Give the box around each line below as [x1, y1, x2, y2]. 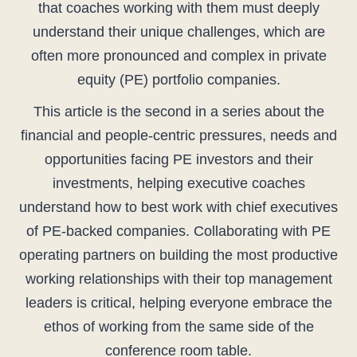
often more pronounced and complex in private [30, 48, 327, 65]
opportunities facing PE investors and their [44, 151, 313, 168]
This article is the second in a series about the [33, 104, 324, 120]
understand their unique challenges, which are [32, 24, 325, 41]
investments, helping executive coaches [52, 175, 305, 192]
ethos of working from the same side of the [43, 319, 314, 335]
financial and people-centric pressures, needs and [20, 127, 337, 144]
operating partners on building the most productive [19, 247, 338, 264]
